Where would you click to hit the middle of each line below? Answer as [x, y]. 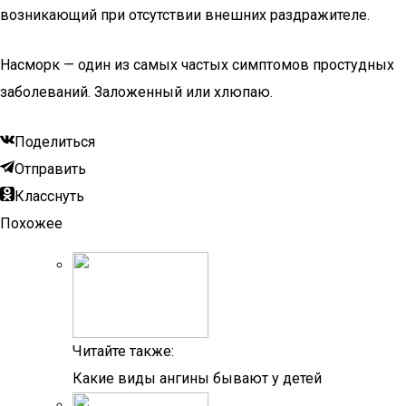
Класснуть [49, 196]
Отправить [50, 169]
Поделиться [55, 142]
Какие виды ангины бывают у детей [197, 378]
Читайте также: [123, 351]
